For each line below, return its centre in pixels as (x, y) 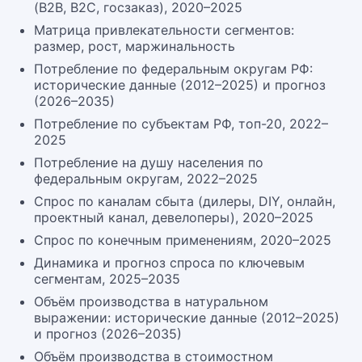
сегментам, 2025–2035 (107, 279)
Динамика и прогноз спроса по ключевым (169, 263)
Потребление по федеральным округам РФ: (173, 69)
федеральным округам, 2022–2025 (146, 179)
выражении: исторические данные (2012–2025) (187, 318)
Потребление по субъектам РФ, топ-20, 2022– (181, 124)
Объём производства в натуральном (151, 301)
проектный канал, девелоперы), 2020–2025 (174, 217)
